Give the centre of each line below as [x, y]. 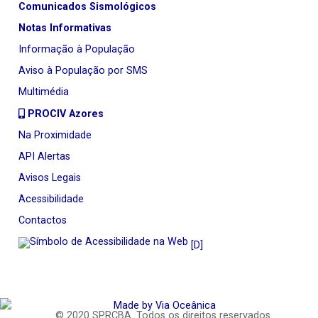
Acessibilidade [51, 199]
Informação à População [77, 50]
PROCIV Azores [64, 114]
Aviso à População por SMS [83, 71]
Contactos [43, 221]
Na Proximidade [55, 136]
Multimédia [44, 92]
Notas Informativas [65, 28]
